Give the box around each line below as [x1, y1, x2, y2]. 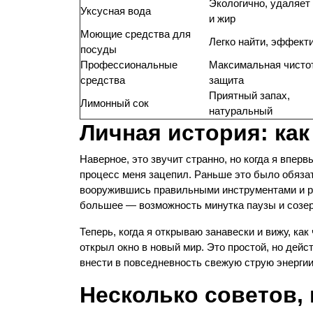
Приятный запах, [209, 89, 290, 101]
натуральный [209, 105, 272, 117]
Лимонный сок [80, 97, 149, 109]
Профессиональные [80, 59, 177, 71]
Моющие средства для [80, 28, 191, 40]
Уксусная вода [80, 5, 151, 17]
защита [209, 74, 244, 86]
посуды [80, 43, 117, 55]
